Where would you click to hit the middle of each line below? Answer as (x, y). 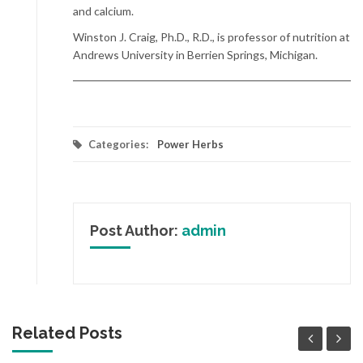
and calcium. (103, 11)
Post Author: (136, 231)
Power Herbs (190, 144)
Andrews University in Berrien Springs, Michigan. (195, 55)
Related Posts (67, 333)
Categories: (118, 144)
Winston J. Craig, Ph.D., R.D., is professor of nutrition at (211, 37)
